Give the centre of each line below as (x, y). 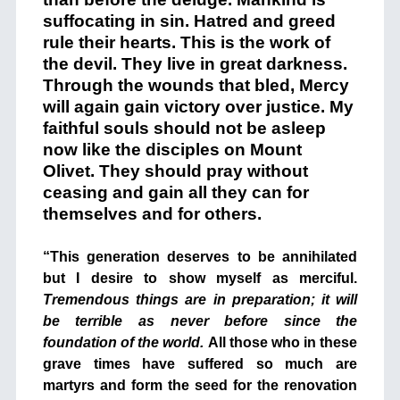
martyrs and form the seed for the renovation (200, 386)
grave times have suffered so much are (200, 364)
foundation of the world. (125, 343)
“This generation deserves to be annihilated (200, 257)
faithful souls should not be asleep (184, 129)
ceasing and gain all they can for (175, 193)
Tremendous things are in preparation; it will (200, 300)
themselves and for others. (152, 214)
